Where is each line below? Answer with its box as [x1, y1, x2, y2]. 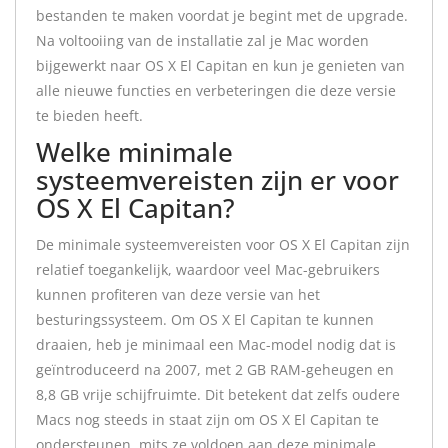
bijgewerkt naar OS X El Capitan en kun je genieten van [36, 56, 405, 75]
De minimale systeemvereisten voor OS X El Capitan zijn [36, 235, 410, 254]
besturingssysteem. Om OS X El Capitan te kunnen [36, 310, 374, 329]
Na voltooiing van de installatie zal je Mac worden [36, 31, 369, 50]
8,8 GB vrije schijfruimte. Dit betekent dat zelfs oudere [36, 385, 400, 404]
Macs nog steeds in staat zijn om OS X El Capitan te [36, 410, 379, 429]
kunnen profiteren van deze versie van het [36, 285, 320, 304]
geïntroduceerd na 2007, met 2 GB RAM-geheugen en [36, 360, 394, 379]
